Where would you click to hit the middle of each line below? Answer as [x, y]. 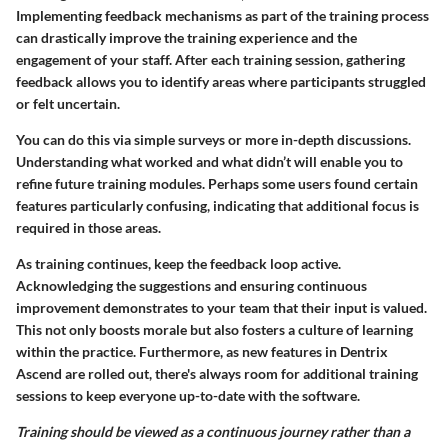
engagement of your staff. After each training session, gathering [210, 60]
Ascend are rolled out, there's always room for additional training [217, 374]
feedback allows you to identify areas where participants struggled [221, 82]
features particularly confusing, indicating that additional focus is [217, 206]
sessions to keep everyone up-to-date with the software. [188, 396]
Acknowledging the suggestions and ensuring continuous [191, 286]
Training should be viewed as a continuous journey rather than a [213, 432]
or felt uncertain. [68, 104]
